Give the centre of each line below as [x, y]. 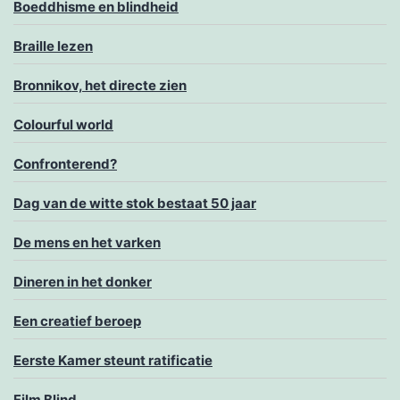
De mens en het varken [87, 243]
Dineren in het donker [83, 282]
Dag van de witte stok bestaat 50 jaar [135, 204]
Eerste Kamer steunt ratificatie [113, 361]
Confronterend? [65, 164]
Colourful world [63, 125]
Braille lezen [53, 46]
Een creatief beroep [77, 321]
